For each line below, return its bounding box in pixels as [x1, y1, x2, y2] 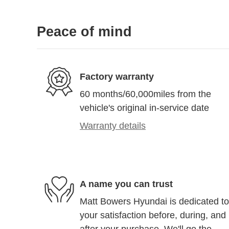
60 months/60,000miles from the [80, 89, 211, 100]
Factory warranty [80, 71, 154, 82]
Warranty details [80, 121, 146, 131]
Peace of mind [37, 24, 132, 40]
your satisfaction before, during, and [80, 210, 226, 221]
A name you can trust [80, 178, 173, 189]
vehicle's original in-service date [80, 103, 209, 113]
